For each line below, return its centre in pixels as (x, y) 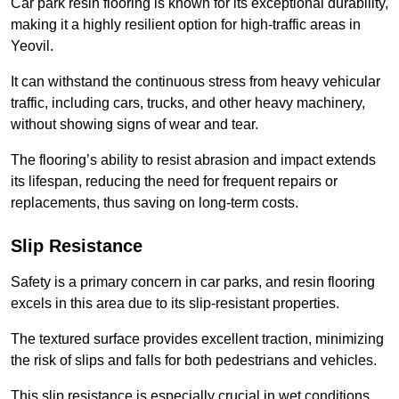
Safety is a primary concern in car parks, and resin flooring (193, 282)
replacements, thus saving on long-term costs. (155, 203)
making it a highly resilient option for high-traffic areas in (186, 25)
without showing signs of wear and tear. (134, 125)
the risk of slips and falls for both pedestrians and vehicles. (194, 361)
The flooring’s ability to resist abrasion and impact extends (193, 160)
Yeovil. (32, 46)
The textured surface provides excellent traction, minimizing (197, 339)
